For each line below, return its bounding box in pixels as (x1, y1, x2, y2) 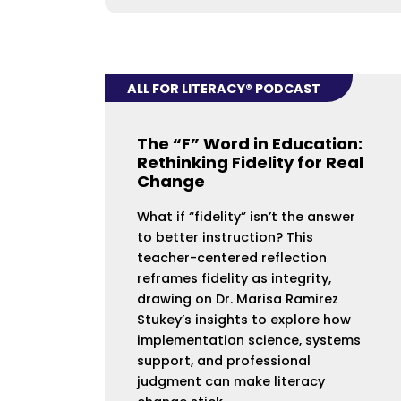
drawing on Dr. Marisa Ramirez (137, 290, 338, 309)
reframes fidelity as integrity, (137, 269, 331, 288)
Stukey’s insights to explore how (137, 311, 351, 329)
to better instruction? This (137, 228, 313, 247)
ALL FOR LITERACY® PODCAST (127, 79, 321, 98)
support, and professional (137, 352, 311, 371)
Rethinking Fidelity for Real (137, 151, 363, 175)
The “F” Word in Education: (137, 132, 363, 156)
